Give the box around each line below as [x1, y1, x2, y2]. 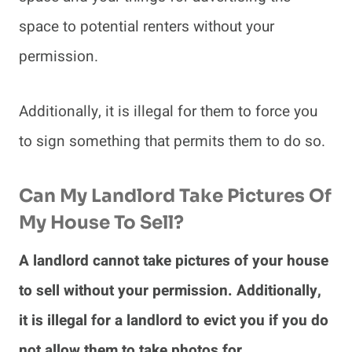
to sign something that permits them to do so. [19, 130, 329, 152]
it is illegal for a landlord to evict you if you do [19, 309, 328, 332]
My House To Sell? [19, 211, 184, 235]
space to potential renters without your [19, 15, 274, 38]
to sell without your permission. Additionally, [19, 279, 321, 302]
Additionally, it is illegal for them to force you [19, 100, 317, 123]
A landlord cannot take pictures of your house [19, 249, 328, 272]
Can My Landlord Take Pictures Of [19, 185, 332, 208]
